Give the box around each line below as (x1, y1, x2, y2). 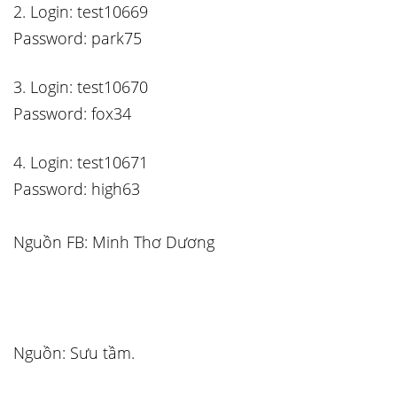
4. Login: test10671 (13, 152, 148, 173)
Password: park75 (13, 27, 142, 49)
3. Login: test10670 (13, 76, 148, 97)
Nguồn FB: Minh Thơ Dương (13, 231, 214, 253)
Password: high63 (13, 178, 140, 199)
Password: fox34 (13, 103, 131, 124)
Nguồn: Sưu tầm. (13, 342, 135, 363)
